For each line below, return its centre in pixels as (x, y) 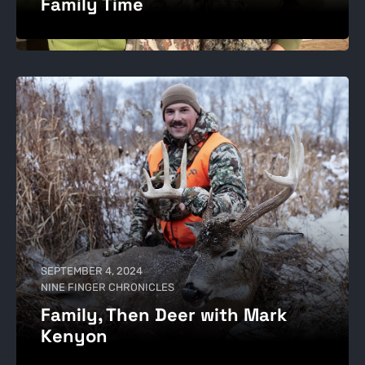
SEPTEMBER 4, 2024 (91, 270)
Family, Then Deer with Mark (163, 314)
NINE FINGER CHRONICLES (107, 287)
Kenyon (74, 335)
